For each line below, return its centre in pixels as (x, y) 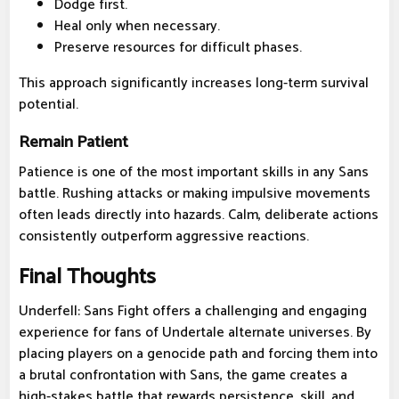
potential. (49, 105)
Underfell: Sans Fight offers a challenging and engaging (193, 312)
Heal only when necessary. (137, 27)
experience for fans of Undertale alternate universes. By (195, 333)
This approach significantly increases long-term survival (194, 84)
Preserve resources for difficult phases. (178, 48)
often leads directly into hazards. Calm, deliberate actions (199, 216)
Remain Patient (73, 142)
